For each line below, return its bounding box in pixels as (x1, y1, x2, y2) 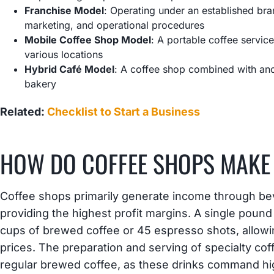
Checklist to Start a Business (47, 105, 201, 118)
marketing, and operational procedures (24, 18, 205, 31)
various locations (24, 48, 103, 61)
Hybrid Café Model (24, 62, 115, 75)
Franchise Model (24, 4, 105, 17)
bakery (24, 77, 57, 90)
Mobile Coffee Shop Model (24, 33, 152, 46)
